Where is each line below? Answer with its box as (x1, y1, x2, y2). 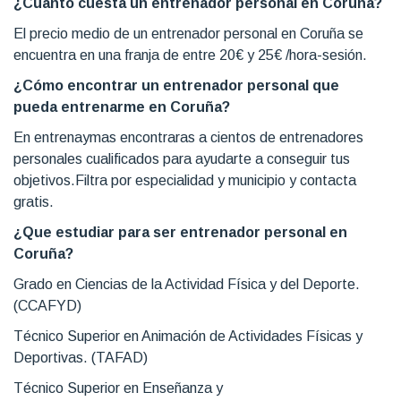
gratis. (13, 193, 54, 209)
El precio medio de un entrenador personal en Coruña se (13, 25, 363, 41)
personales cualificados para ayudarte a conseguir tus (13, 150, 350, 166)
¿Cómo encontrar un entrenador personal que (13, 77, 339, 93)
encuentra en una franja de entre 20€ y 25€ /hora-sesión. (13, 47, 367, 63)
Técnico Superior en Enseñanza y (13, 380, 223, 396)
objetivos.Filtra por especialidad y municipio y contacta (13, 172, 356, 188)
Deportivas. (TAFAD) (13, 349, 148, 365)
